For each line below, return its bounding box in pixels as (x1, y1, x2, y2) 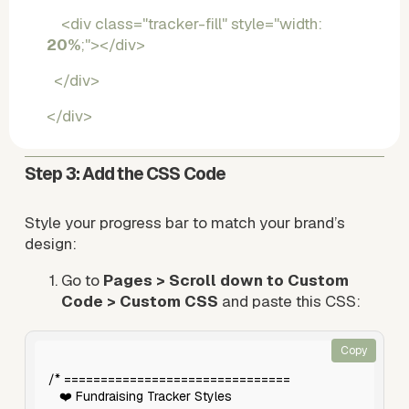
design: (24, 233, 77, 254)
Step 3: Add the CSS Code (24, 162, 226, 185)
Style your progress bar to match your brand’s (24, 212, 345, 233)
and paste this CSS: (217, 290, 361, 311)
